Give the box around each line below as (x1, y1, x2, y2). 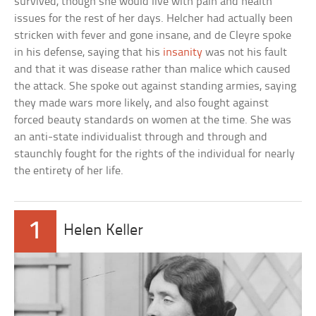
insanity (163, 47, 203, 59)
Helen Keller (63, 223, 144, 240)
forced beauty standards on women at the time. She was (14, 114, 292, 127)
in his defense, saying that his (14, 47, 164, 59)
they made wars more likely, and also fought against (14, 97, 269, 110)
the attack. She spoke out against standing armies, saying (14, 80, 297, 93)
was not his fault (202, 47, 288, 59)
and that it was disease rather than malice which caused (14, 63, 291, 76)
